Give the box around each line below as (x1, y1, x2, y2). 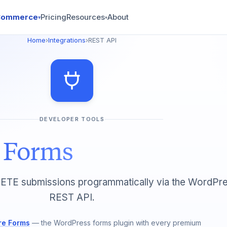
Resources (66, 12, 105, 22)
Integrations (48, 36, 86, 44)
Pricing (41, 12, 67, 22)
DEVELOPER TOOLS (40, 116, 104, 123)
